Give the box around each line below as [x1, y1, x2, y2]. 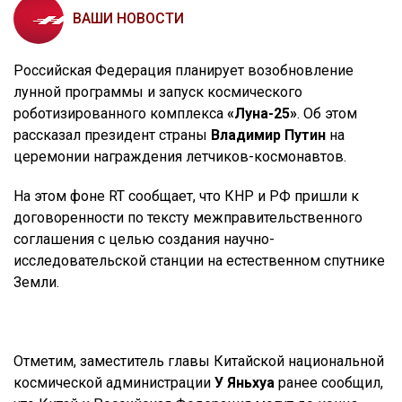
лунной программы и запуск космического [13, 83, 302, 100]
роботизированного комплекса [13, 104, 227, 122]
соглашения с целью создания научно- [13, 230, 275, 248]
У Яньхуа [214, 373, 278, 391]
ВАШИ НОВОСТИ [73, 9, 184, 27]
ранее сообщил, [278, 373, 383, 391]
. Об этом [297, 104, 357, 122]
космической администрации [13, 373, 214, 391]
